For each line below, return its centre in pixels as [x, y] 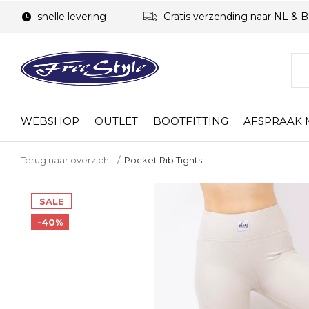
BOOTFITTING [191, 121]
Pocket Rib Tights [163, 160]
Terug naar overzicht [67, 160]
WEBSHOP [50, 121]
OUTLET [116, 121]
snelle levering [70, 17]
